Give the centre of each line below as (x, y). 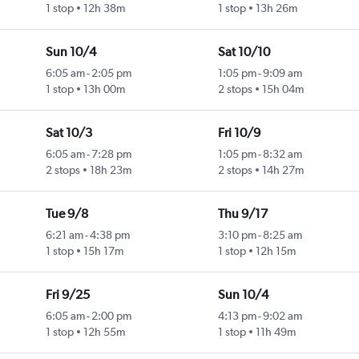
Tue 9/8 (67, 214)
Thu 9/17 (242, 214)
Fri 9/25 (67, 295)
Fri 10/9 (239, 133)
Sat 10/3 (69, 133)
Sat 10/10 (244, 52)
